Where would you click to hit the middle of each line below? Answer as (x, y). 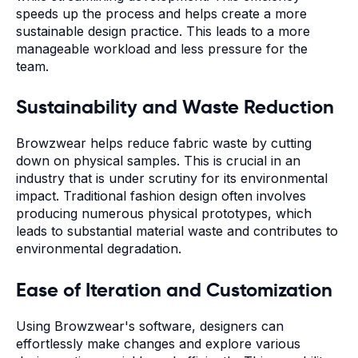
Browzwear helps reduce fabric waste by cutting (164, 143)
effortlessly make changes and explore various (158, 343)
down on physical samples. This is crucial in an (158, 161)
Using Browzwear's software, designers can (150, 326)
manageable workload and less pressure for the (162, 48)
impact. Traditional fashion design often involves (161, 196)
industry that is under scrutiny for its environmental (172, 179)
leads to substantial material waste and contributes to (177, 231)
